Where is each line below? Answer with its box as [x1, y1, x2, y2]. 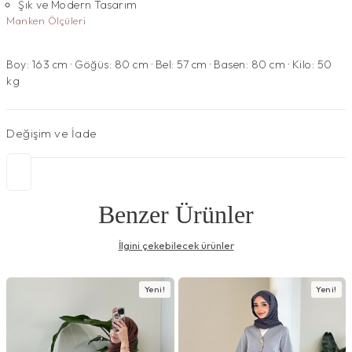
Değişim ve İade [6, 126, 97, 141]
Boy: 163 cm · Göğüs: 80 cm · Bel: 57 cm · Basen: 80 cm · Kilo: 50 [6, 57, 332, 71]
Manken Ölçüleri [6, 14, 86, 27]
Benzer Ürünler [98, 200, 254, 229]
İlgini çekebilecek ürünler [118, 239, 234, 251]
